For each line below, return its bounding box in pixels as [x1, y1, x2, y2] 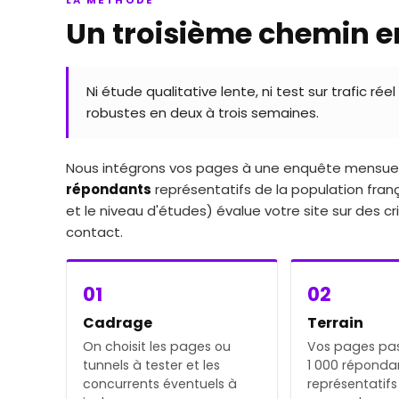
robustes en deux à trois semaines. [86, 102, 319, 122]
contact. [66, 222, 123, 241]
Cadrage [83, 312, 152, 333]
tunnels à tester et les [83, 355, 220, 374]
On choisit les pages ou [83, 337, 231, 355]
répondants [66, 179, 151, 199]
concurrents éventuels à [83, 374, 237, 393]
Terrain [306, 312, 363, 333]
